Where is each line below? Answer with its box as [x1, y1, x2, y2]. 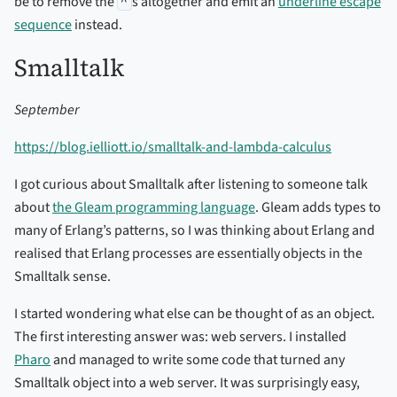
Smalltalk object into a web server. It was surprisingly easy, [14, 373, 360, 393]
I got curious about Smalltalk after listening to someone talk [14, 175, 368, 195]
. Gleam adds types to [255, 198, 381, 218]
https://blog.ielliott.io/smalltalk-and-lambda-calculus [14, 137, 331, 158]
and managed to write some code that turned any [51, 350, 345, 370]
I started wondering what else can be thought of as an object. [14, 304, 375, 324]
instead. [72, 15, 122, 35]
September [14, 100, 79, 121]
